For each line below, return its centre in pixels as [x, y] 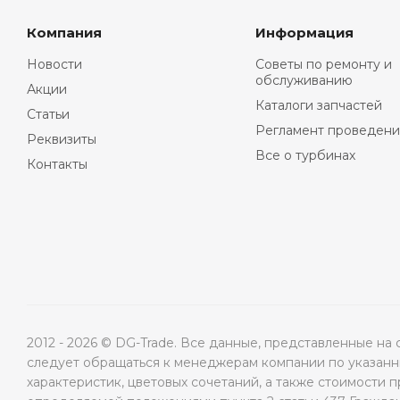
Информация [304, 33]
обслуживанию [304, 80]
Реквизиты [62, 139]
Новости [54, 64]
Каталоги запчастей [318, 105]
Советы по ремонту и [323, 64]
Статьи [48, 114]
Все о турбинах [305, 155]
